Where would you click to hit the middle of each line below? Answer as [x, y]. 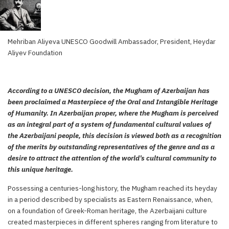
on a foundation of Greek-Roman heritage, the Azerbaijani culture [107, 210]
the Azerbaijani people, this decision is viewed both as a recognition [114, 135]
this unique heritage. [40, 169]
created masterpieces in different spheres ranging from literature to [113, 222]
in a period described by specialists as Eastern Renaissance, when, [110, 199]
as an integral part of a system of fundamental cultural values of [109, 124]
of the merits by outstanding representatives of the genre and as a [111, 146]
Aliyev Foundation [35, 52]
